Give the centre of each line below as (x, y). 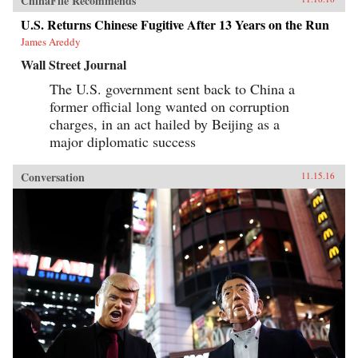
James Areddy (51, 41)
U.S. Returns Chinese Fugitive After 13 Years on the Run (175, 24)
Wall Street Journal (74, 64)
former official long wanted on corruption (169, 106)
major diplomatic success (123, 141)
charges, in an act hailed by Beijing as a (165, 123)
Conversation (53, 177)
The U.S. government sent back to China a (172, 88)
